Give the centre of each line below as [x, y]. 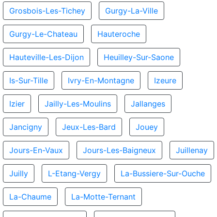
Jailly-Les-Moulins [78, 104]
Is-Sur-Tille [29, 80]
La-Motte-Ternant [103, 197]
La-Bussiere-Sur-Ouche [163, 173]
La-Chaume [30, 197]
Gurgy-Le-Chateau [43, 34]
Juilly [19, 173]
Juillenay [192, 150]
